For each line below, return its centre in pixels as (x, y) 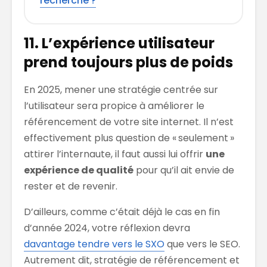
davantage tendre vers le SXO (94, 244)
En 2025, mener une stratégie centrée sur (121, 89)
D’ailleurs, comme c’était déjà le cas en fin (122, 212)
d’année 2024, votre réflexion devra (107, 228)
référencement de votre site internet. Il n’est (129, 122)
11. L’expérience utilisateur (119, 43)
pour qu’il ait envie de (184, 170)
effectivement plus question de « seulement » (129, 138)
